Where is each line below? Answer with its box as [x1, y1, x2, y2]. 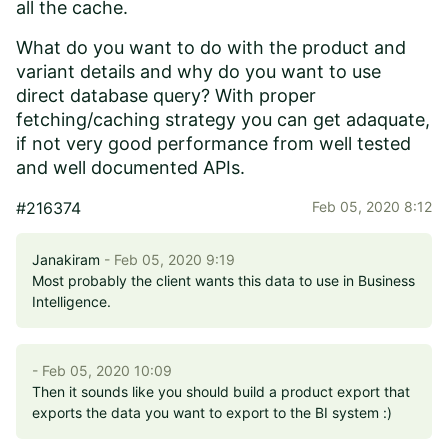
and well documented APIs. [16, 156, 245, 178]
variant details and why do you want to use [16, 60, 381, 82]
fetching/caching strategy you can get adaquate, [16, 108, 430, 130]
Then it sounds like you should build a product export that [32, 382, 410, 400]
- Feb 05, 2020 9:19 [104, 250, 235, 268]
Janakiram [32, 250, 100, 268]
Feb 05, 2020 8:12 [312, 197, 432, 215]
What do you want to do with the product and [16, 36, 406, 58]
